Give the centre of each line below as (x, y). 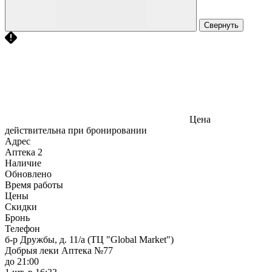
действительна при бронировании (76, 130)
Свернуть (221, 25)
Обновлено (28, 174)
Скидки (21, 206)
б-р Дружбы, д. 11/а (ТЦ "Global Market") (89, 239)
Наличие (23, 163)
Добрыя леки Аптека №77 (59, 250)
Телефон (22, 228)
